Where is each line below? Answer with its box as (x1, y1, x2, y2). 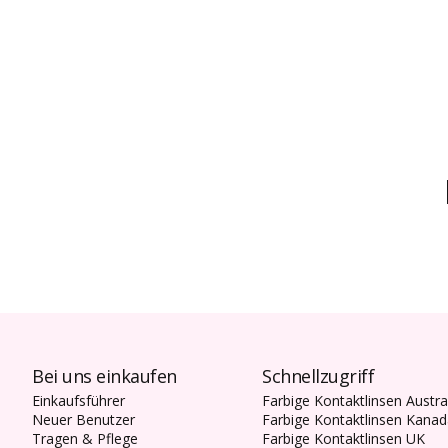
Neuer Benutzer (32, 410, 135, 430)
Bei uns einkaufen (32, 364, 177, 389)
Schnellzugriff (262, 364, 375, 389)
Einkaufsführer (32, 391, 125, 411)
